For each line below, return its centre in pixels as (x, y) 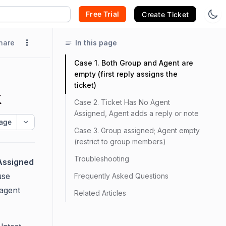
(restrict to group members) (120, 142)
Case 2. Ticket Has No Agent (122, 102)
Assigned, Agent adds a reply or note (136, 113)
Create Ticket (165, 14)
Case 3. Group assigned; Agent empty (137, 130)
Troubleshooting (102, 159)
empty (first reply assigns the (126, 74)
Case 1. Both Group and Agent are (134, 63)
